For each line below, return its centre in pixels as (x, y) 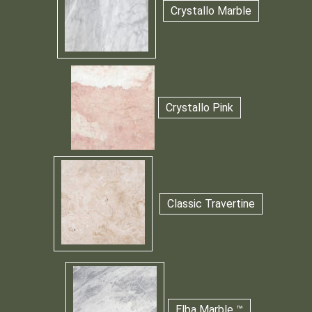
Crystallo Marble (211, 11)
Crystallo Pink (200, 107)
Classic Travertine (211, 204)
